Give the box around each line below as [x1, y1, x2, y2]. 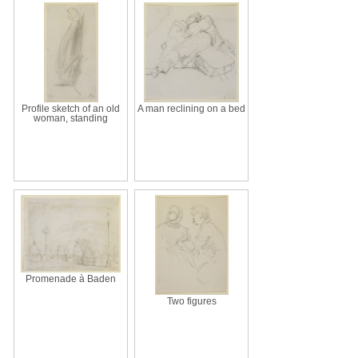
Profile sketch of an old [22, 103, 120, 113]
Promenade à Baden [26, 273, 116, 284]
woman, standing [34, 113, 108, 123]
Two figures [166, 296, 217, 306]
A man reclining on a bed [137, 103, 245, 113]
